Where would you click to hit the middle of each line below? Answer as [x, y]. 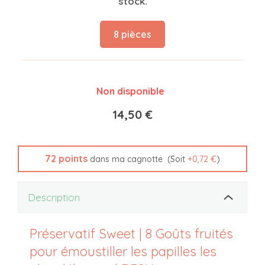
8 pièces [132, 35]
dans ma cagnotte [125, 159]
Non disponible [130, 91]
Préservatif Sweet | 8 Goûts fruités [131, 233]
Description [54, 198]
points [72, 159]
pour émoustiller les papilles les [123, 251]
